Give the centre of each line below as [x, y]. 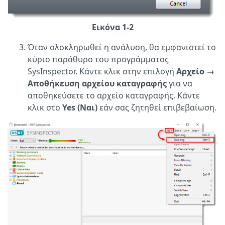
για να [180, 83]
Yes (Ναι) [80, 107]
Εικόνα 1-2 [113, 27]
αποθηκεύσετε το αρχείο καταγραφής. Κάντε [114, 95]
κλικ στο [45, 107]
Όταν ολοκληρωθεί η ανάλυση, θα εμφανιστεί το [122, 47]
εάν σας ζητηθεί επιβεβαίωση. [157, 107]
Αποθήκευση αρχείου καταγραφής [97, 83]
